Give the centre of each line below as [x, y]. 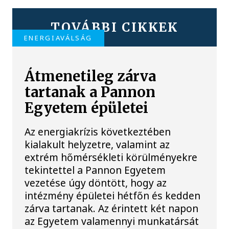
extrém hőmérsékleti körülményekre [111, 157]
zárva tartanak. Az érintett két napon [112, 208]
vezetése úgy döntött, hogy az [96, 182]
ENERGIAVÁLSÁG [58, 38]
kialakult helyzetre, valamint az [97, 144]
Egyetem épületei [87, 108]
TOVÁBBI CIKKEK [114, 28]
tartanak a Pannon [90, 92]
